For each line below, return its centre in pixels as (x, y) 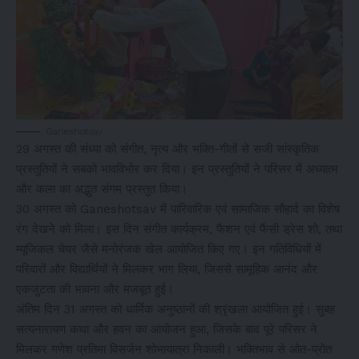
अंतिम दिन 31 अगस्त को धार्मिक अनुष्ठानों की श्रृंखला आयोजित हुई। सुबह (175, 309)
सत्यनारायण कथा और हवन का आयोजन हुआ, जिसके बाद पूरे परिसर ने (167, 329)
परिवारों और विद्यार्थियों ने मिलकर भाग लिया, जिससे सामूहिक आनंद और (167, 269)
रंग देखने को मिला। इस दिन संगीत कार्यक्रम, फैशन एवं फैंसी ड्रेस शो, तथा (179, 229)
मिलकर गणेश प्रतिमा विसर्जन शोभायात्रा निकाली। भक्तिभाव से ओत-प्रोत (174, 349)
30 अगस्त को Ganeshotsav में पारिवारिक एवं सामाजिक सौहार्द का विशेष (178, 209)
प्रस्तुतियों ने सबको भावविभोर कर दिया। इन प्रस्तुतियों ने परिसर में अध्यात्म (177, 169)
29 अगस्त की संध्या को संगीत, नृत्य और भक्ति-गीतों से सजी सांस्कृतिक (167, 149)
